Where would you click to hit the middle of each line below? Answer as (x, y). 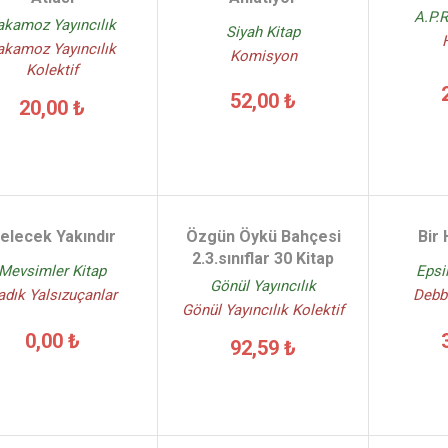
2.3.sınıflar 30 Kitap (263, 258)
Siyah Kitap (263, 32)
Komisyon (263, 56)
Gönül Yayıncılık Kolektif (263, 310)
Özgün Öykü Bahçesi (263, 236)
